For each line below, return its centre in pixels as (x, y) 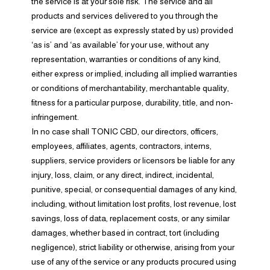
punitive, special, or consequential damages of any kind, (134, 189)
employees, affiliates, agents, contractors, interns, (121, 146)
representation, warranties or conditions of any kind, (126, 59)
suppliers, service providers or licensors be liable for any (133, 160)
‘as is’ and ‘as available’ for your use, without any (120, 45)
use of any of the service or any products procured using (133, 262)
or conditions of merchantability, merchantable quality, (130, 88)
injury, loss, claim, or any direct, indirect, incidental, (122, 175)
